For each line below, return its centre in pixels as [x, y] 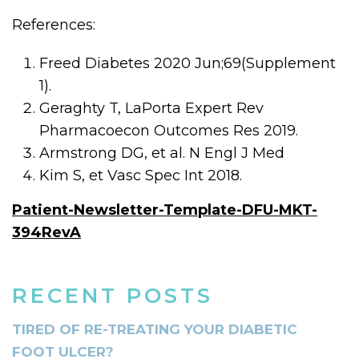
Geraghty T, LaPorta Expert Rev [152, 108]
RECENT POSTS [113, 295]
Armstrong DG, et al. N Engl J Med [162, 153]
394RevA [46, 232]
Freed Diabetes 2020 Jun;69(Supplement [188, 63]
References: [54, 24]
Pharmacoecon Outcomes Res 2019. [169, 130]
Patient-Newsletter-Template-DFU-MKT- [165, 210]
